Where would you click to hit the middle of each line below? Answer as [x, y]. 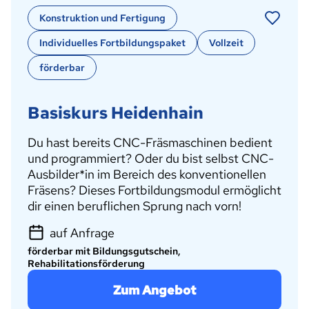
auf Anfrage [82, 232]
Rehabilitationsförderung [86, 263]
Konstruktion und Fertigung [102, 18]
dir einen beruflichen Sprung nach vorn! [134, 206]
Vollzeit [226, 42]
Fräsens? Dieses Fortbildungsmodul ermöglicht [154, 190]
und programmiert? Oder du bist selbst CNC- [151, 158]
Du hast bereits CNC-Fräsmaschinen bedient [150, 142]
